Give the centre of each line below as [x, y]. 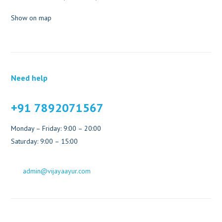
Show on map [31, 18]
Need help [29, 78]
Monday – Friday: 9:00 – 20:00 [56, 128]
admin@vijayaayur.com [57, 171]
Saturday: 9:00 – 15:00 [45, 141]
